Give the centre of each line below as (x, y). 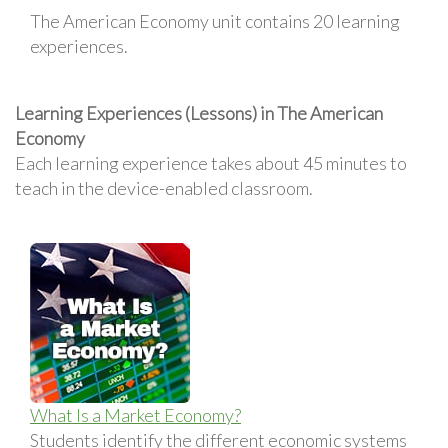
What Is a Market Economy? (135, 414)
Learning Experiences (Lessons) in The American (199, 112)
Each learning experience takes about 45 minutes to (211, 162)
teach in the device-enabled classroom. (164, 187)
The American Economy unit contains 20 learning (215, 20)
